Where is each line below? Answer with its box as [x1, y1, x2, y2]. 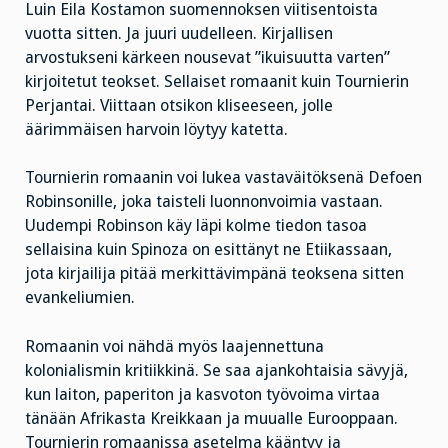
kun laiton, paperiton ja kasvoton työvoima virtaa [25, 385, 380, 405]
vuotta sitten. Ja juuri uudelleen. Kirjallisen [25, 23, 333, 43]
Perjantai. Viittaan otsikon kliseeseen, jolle [25, 95, 333, 115]
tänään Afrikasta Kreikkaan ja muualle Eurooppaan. [25, 409, 398, 429]
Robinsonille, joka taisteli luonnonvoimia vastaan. [25, 192, 383, 212]
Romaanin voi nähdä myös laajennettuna [25, 337, 324, 357]
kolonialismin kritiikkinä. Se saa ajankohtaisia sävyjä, [25, 361, 408, 381]
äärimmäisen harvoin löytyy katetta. [25, 119, 288, 139]
